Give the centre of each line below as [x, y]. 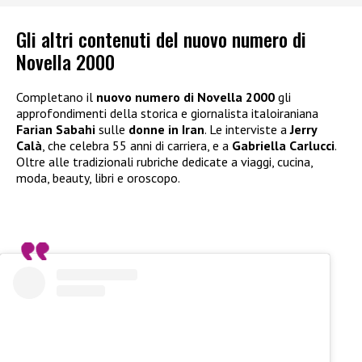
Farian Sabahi [56, 130]
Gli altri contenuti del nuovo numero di [161, 39]
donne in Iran [166, 130]
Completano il [56, 97]
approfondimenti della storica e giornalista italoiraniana [167, 114]
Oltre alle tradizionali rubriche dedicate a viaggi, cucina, [164, 162]
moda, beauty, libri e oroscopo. [98, 178]
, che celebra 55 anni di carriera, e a [137, 146]
